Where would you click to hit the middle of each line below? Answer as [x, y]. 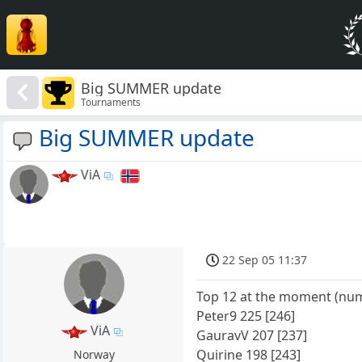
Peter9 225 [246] [246, 316]
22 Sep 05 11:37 [265, 260]
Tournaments [111, 102]
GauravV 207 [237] [252, 335]
